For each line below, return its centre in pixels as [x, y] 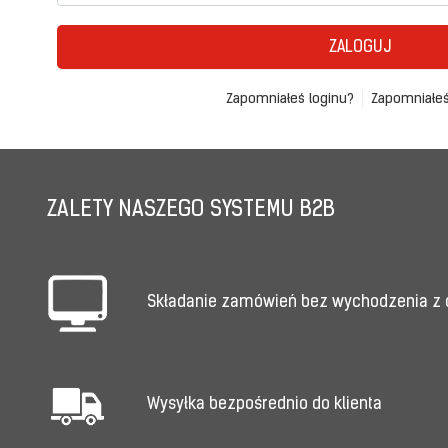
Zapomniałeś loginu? [289, 99]
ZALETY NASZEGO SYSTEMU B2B [191, 211]
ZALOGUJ [359, 48]
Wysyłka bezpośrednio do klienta [264, 404]
